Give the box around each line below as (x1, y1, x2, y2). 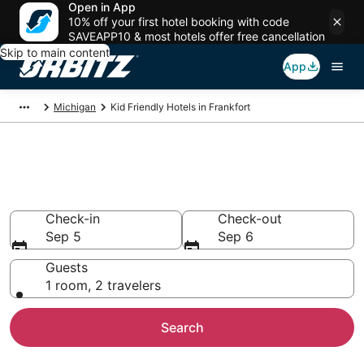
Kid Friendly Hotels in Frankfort (110, 101, 250, 113)
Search (160, 319, 204, 336)
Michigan (54, 101, 96, 113)
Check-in (45, 210, 100, 227)
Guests (45, 259, 88, 275)
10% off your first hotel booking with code (68, 15, 289, 28)
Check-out (218, 210, 282, 227)
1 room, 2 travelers (45, 277, 161, 293)
